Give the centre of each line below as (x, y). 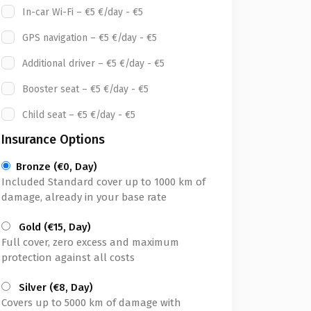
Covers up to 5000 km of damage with (91, 303)
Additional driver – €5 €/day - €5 (93, 64)
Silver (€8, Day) (56, 287)
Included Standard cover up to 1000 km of (103, 182)
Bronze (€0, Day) (57, 167)
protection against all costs (68, 258)
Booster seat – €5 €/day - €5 (85, 89)
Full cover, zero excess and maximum (90, 242)
